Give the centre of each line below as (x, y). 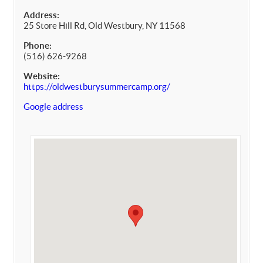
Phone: (38, 45)
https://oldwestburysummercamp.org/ (97, 86)
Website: (42, 76)
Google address (53, 106)
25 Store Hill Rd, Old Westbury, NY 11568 (104, 25)
